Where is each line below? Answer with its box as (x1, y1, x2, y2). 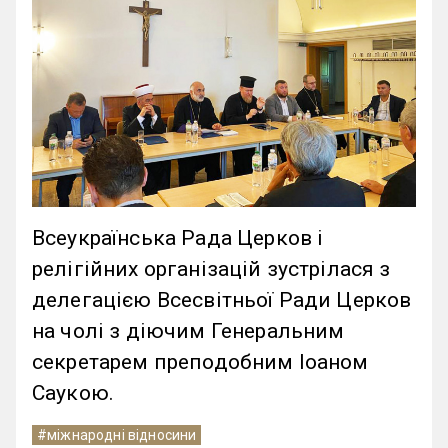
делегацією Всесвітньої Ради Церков (32, 288, 412, 313)
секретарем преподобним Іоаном (32, 350, 369, 375)
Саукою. (32, 381, 115, 406)
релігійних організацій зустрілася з (32, 257, 391, 282)
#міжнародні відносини (37, 427, 197, 444)
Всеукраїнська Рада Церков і (32, 226, 324, 251)
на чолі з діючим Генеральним (32, 319, 345, 344)
